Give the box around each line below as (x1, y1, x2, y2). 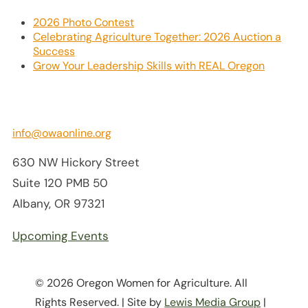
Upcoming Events (12, 228, 109, 244)
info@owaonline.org (12, 126, 111, 141)
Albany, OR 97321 (12, 196, 104, 212)
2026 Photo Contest (33, 15, 134, 30)
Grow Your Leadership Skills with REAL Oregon (33, 58, 265, 74)
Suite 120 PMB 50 (12, 175, 108, 191)
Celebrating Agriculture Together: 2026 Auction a (33, 30, 281, 45)
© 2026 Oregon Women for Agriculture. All (35, 276, 248, 291)
